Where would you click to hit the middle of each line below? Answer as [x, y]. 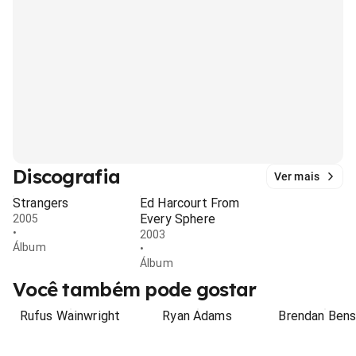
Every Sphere [178, 219]
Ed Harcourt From [190, 203]
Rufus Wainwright [70, 316]
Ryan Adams [197, 316]
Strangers [41, 203]
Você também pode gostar [135, 289]
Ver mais [296, 176]
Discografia [67, 176]
